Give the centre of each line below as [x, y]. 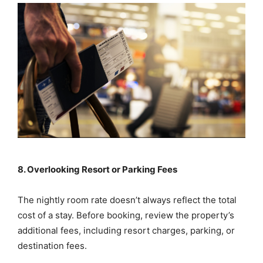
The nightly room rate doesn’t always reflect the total [127, 200]
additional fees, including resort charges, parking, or [126, 231]
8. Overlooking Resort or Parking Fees [97, 170]
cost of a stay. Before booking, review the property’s [126, 215]
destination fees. [52, 246]
